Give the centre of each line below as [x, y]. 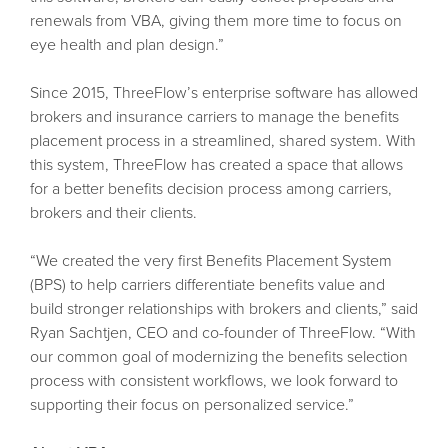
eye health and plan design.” [126, 44]
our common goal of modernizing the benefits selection [218, 356]
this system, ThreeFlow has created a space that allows [216, 164]
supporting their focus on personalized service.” [191, 404]
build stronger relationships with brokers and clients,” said [223, 308]
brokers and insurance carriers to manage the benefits [214, 116]
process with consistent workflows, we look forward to [213, 380]
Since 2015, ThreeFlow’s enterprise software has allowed [223, 92]
